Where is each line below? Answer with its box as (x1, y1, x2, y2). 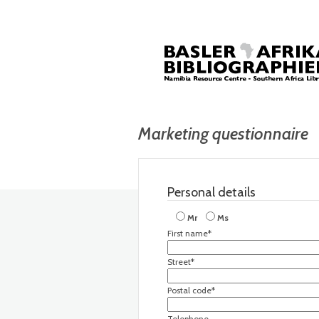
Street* (167, 256, 194, 267)
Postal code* (167, 285, 215, 296)
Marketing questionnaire (138, 123, 308, 144)
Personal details (167, 184, 256, 200)
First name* (167, 228, 211, 239)
